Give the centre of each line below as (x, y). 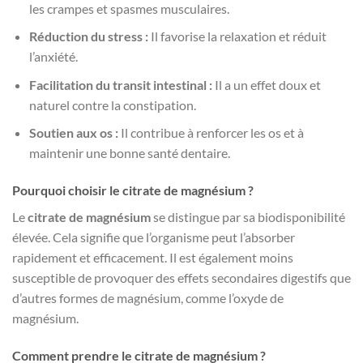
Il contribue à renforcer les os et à (211, 133)
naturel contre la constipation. (112, 105)
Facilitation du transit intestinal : (120, 84)
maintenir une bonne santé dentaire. (129, 153)
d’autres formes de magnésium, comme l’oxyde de (148, 298)
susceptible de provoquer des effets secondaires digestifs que (181, 278)
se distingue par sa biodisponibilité (248, 217)
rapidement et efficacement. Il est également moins (153, 258)
